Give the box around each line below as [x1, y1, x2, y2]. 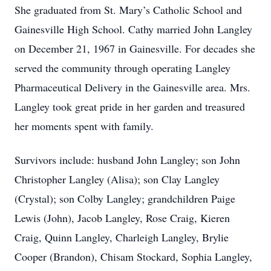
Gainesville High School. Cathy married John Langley [15, 22, 252, 36]
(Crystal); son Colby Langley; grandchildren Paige [15, 191, 235, 206]
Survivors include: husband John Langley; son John [15, 152, 240, 167]
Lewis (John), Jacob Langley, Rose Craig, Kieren [15, 211, 230, 225]
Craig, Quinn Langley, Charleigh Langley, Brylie [15, 230, 229, 244]
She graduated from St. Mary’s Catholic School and [15, 2, 242, 17]
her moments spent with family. [15, 119, 154, 133]
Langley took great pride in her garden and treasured [15, 99, 245, 114]
